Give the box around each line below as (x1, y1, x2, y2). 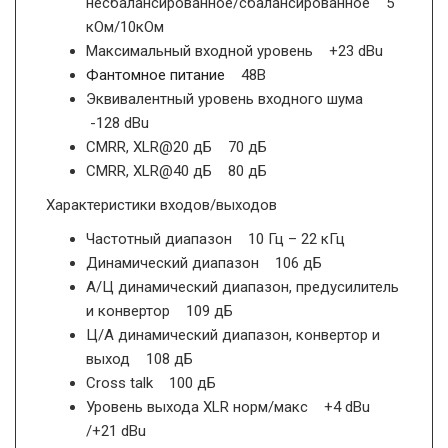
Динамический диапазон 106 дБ (86, 253, 322, 272)
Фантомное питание (86, 65, 225, 84)
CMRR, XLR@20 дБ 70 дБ (86, 137, 267, 156)
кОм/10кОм (86, 17, 164, 36)
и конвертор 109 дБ (86, 301, 233, 320)
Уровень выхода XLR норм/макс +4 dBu (86, 397, 370, 416)
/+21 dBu (86, 421, 146, 440)
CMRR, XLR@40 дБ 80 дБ (86, 161, 267, 180)
